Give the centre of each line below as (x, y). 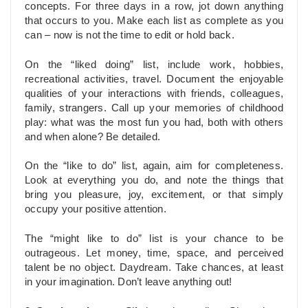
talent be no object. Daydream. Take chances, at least (154, 268)
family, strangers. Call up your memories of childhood (154, 108)
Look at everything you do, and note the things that (154, 180)
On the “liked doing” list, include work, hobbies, (154, 64)
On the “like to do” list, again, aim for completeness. (154, 166)
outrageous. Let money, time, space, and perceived (154, 253)
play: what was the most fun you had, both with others (154, 122)
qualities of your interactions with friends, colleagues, (154, 93)
